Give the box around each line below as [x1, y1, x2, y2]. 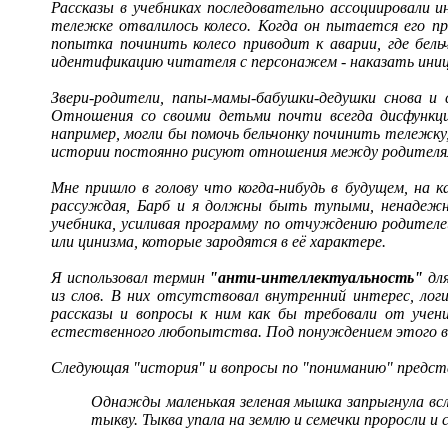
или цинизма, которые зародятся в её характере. [51, 233, 386, 250]
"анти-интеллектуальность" [209, 269, 424, 286]
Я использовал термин [51, 269, 210, 286]
